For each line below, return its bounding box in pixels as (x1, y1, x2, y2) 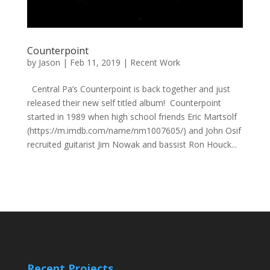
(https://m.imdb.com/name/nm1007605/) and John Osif (27, 125, 241, 137)
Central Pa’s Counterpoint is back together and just (27, 83, 230, 95)
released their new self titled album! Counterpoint (27, 97, 221, 109)
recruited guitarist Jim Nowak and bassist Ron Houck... (27, 139, 237, 151)
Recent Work (130, 57, 180, 69)
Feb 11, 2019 (69, 57, 121, 69)
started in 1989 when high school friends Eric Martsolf (27, 111, 237, 123)
